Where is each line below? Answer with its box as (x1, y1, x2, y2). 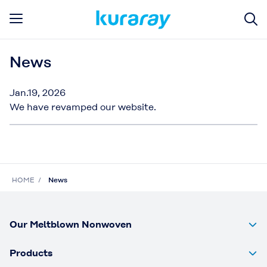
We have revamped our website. (10, 101, 156, 113)
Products (10, 247, 52, 259)
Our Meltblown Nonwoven (10, 219, 132, 230)
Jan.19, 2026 (10, 87, 66, 98)
